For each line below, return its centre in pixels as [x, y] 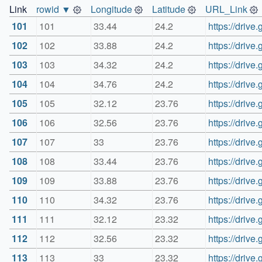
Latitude [169, 9]
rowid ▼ [54, 9]
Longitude [111, 9]
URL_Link [226, 9]
